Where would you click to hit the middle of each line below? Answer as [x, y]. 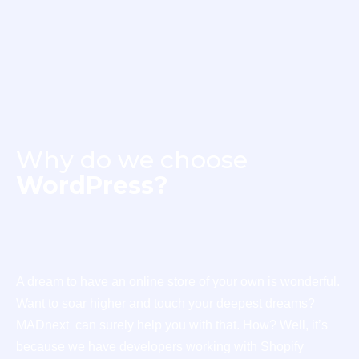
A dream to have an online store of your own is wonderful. [178, 281]
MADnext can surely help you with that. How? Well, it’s [172, 325]
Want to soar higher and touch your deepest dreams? [165, 303]
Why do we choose [132, 159]
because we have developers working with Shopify [160, 346]
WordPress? [92, 185]
